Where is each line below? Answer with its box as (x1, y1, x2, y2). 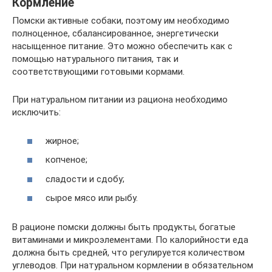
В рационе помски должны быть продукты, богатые (12, 222, 236, 233)
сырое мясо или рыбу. (46, 192, 138, 204)
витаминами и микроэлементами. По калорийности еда (12, 234, 248, 246)
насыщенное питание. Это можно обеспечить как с (12, 41, 233, 52)
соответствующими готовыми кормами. (12, 66, 185, 78)
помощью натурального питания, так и (12, 53, 178, 65)
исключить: (12, 107, 61, 118)
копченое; (46, 154, 87, 166)
